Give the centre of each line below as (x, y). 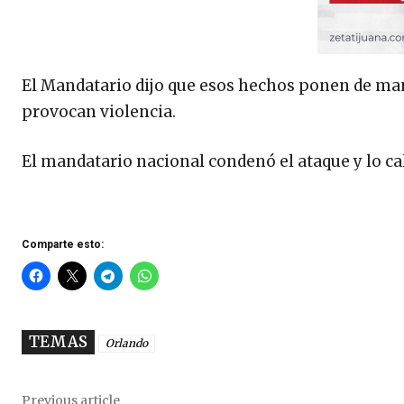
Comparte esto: (63, 245)
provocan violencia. (99, 112)
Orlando (127, 344)
